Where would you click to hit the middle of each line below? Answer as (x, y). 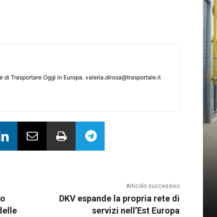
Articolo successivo (153, 186)
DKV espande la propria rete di (119, 199)
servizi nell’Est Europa (136, 211)
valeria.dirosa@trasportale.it (123, 77)
